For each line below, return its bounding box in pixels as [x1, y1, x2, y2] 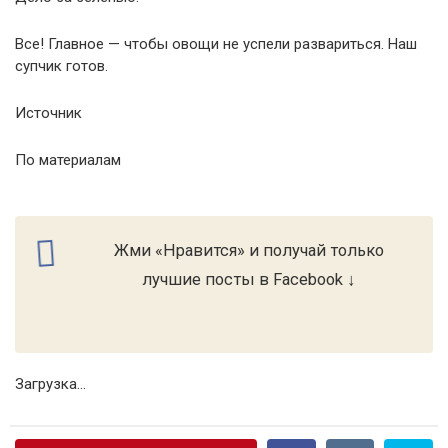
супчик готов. [15, 57, 108, 75]
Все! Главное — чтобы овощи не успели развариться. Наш [15, 35, 417, 53]
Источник [15, 104, 82, 122]
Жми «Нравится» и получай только [114, 241, 384, 260]
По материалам [15, 151, 121, 169]
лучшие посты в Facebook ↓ [142, 270, 356, 289]
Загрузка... [15, 375, 86, 393]
